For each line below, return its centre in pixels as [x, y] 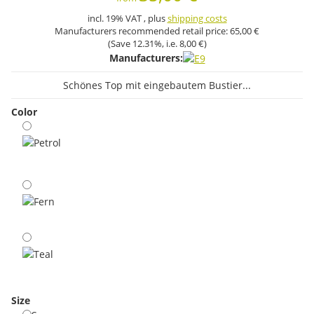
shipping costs [197, 18]
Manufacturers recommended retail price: [142, 31]
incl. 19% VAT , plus [127, 18]
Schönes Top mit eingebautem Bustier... [157, 85]
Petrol [35, 179]
